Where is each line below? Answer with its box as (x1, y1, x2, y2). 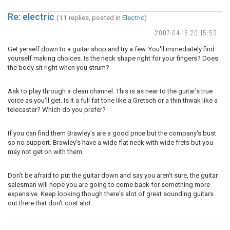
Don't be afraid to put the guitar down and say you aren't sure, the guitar (8, 171, 218, 179)
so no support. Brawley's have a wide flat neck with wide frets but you (8, 139, 213, 146)
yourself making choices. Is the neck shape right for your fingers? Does (8, 54, 218, 62)
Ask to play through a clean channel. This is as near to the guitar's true (8, 87, 213, 95)
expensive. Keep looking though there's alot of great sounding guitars (8, 190, 214, 198)
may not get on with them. (8, 148, 84, 156)
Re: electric (8, 11, 54, 22)
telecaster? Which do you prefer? (8, 106, 106, 113)
